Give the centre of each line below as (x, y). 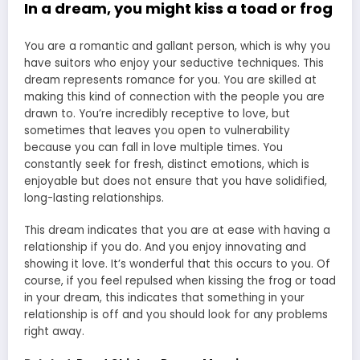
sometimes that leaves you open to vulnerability (157, 130)
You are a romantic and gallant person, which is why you (177, 46)
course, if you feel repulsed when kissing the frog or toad (180, 281)
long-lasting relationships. (94, 198)
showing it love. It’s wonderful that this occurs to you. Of (177, 264)
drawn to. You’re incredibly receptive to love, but (157, 113)
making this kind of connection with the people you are (174, 96)
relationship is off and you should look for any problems (176, 315)
